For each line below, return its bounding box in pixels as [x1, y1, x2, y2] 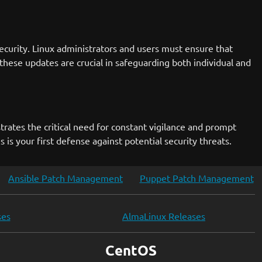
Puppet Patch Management [139, 172, 254, 184]
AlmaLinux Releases [122, 210, 205, 222]
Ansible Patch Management [8, 172, 123, 184]
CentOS [105, 241, 157, 259]
